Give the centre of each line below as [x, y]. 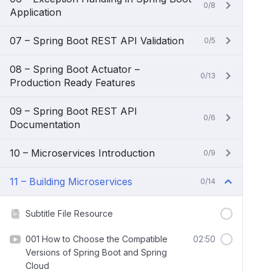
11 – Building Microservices [71, 182]
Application [36, 12]
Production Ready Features [73, 83]
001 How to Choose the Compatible [97, 239]
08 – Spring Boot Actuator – [75, 69]
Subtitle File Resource [69, 213]
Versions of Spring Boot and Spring [96, 252]
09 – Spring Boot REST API [73, 111]
